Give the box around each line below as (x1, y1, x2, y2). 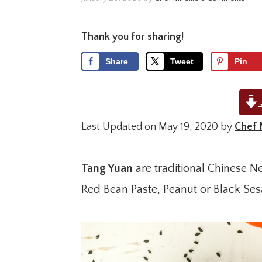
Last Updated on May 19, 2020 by (81, 120, 235, 133)
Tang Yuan (81, 161, 133, 175)
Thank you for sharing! (81, 31, 184, 43)
